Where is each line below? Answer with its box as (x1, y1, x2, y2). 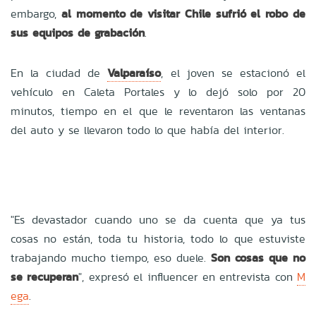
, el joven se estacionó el (161, 64, 306, 81)
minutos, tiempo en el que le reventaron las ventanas (11, 102, 305, 119)
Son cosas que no (211, 249, 305, 266)
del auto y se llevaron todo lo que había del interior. (11, 121, 284, 138)
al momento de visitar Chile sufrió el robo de (61, 5, 306, 22)
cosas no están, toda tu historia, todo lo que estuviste (11, 230, 305, 247)
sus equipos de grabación (11, 24, 145, 41)
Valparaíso (107, 64, 162, 81)
